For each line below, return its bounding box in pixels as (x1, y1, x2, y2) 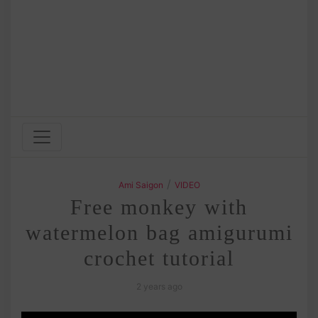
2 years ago (136, 280, 182, 292)
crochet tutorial (84, 246, 234, 270)
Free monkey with (70, 194, 248, 219)
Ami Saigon (118, 179, 163, 190)
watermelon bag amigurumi (25, 220, 293, 244)
